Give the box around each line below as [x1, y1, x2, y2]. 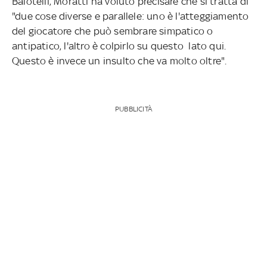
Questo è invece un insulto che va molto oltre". [11, 54, 227, 67]
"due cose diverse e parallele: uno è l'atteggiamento [11, 10, 249, 22]
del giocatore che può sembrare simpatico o [11, 24, 213, 37]
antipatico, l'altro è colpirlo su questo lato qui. [11, 39, 226, 52]
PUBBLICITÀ [114, 104, 152, 113]
